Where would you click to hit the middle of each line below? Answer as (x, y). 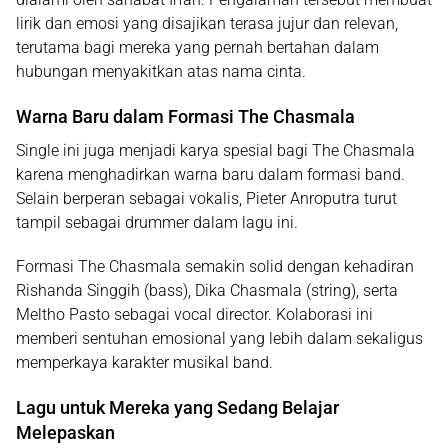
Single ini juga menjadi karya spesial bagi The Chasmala (215, 151)
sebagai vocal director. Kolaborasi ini (241, 315)
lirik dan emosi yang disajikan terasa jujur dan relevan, (207, 24)
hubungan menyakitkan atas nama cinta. (161, 72)
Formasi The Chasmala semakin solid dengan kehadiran (215, 267)
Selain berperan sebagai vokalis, (131, 199)
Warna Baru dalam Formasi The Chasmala (185, 117)
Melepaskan (65, 433)
